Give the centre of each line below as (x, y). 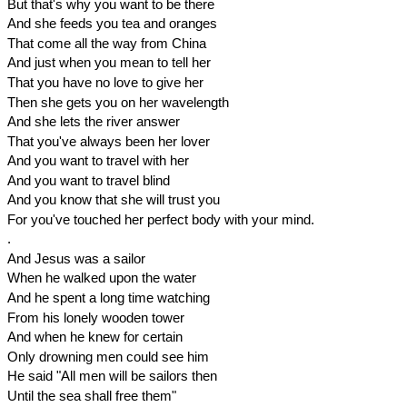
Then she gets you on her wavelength (118, 102)
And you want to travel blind (88, 180)
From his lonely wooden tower (95, 317)
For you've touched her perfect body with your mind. (160, 219)
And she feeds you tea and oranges (112, 24)
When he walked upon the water (101, 278)
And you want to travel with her (98, 161)
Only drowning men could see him (108, 356)
